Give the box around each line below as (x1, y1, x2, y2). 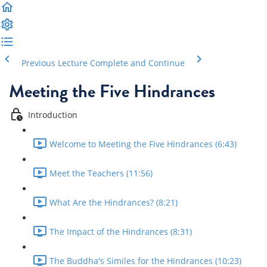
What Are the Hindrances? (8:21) (49, 197, 178, 209)
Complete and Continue (90, 57, 185, 69)
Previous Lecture (21, 57, 88, 69)
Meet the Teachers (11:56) (49, 167, 153, 179)
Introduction (28, 109, 77, 121)
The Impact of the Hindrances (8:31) (49, 226, 192, 238)
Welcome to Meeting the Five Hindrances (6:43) (49, 138, 237, 150)
